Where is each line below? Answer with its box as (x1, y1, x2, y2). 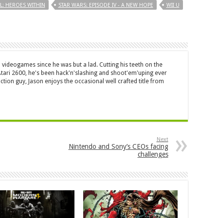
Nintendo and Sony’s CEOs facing (68, 143, 168, 151)
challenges (137, 150, 168, 159)
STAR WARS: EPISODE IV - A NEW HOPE (58, 2, 153, 9)
